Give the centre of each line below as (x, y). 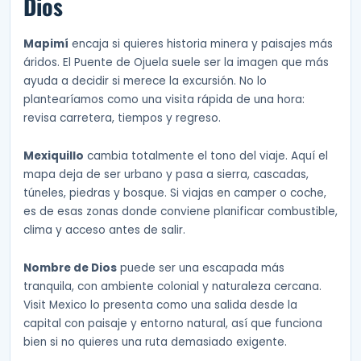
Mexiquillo (54, 156)
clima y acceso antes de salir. (104, 230)
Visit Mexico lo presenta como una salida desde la (160, 305)
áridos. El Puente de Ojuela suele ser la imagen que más (176, 63)
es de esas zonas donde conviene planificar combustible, (180, 212)
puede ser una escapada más (201, 268)
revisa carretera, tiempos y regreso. (122, 118)
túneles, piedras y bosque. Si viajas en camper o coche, (175, 193)
